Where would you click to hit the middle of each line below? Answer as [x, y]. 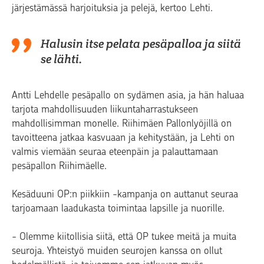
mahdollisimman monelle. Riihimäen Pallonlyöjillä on [122, 123]
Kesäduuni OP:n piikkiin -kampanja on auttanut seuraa [125, 194]
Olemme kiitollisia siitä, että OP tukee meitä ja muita [128, 237]
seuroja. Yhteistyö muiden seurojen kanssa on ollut [117, 251]
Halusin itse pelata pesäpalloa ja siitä [141, 44]
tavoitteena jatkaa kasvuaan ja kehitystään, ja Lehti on [123, 138]
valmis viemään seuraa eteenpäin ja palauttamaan [115, 152]
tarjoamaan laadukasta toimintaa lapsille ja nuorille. [118, 208]
